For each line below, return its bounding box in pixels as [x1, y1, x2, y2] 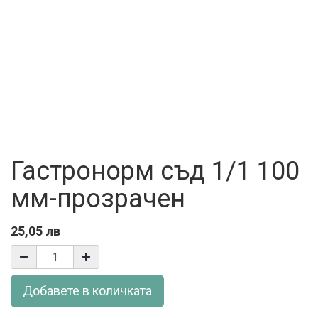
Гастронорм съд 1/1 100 [11, 156, 300, 186]
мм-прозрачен [11, 184, 185, 214]
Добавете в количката [23, 283, 152, 298]
